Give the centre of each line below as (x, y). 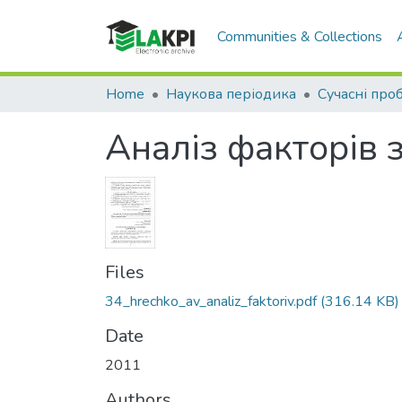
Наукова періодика (231, 94)
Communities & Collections (300, 36)
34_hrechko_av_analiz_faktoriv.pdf (211, 301)
